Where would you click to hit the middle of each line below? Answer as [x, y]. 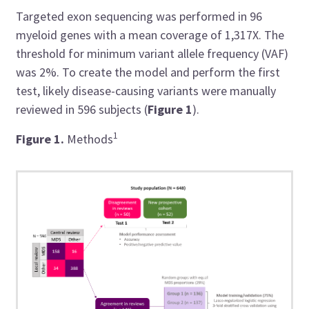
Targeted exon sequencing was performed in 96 [139, 16]
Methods [89, 139]
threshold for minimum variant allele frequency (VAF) [152, 53]
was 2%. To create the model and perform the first [148, 72]
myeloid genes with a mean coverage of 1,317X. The [150, 34]
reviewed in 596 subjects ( [82, 109]
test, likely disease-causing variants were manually [146, 90]
